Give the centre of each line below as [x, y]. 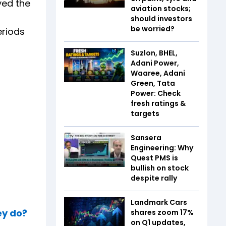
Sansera [146, 138]
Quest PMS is [154, 158]
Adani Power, [155, 63]
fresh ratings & [158, 103]
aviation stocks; [161, 9]
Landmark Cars [159, 202]
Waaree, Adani [158, 73]
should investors [161, 19]
